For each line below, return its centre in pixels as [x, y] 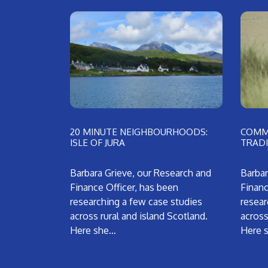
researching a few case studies [136, 202]
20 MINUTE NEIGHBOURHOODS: [139, 132]
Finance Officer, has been [124, 188]
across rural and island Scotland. [139, 216]
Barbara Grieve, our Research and [141, 173]
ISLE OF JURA [98, 143]
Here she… [93, 231]
